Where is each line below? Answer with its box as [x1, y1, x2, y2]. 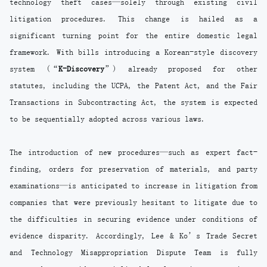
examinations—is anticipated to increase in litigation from [10, 181, 257, 190]
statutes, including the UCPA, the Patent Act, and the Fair [10, 81, 257, 90]
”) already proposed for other [104, 64, 258, 73]
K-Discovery [58, 64, 104, 73]
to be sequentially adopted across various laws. [10, 114, 206, 123]
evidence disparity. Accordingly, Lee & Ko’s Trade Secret [10, 231, 257, 240]
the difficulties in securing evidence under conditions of [10, 215, 257, 223]
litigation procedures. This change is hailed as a [10, 14, 257, 23]
